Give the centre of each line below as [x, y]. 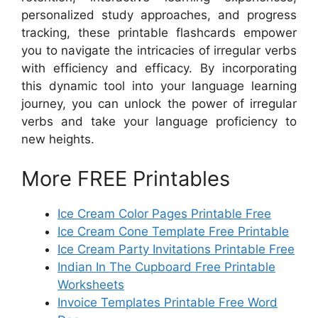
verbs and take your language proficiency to [159, 121]
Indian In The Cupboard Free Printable [166, 267]
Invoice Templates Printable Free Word [168, 302]
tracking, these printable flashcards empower [159, 33]
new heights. [58, 139]
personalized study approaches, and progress [159, 15]
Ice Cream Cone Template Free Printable [173, 231]
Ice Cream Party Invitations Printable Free [176, 249]
